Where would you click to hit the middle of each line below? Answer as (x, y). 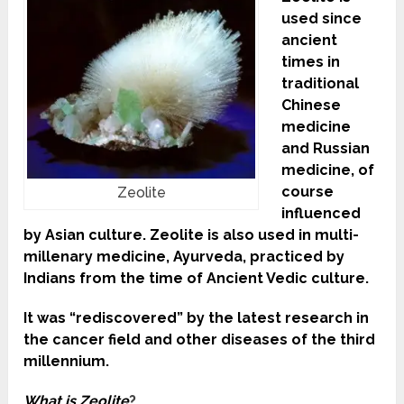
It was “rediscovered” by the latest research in (197, 318)
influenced (321, 214)
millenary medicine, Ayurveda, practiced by (184, 257)
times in (311, 62)
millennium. (67, 362)
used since (322, 19)
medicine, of (328, 170)
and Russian (326, 149)
